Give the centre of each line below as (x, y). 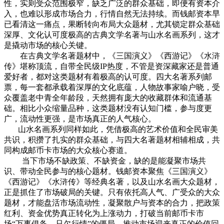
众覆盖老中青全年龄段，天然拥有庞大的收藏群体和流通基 (108, 97)
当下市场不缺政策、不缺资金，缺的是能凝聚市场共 (105, 160)
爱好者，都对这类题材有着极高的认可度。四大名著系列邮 (108, 76)
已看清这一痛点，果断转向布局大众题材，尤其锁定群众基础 (112, 24)
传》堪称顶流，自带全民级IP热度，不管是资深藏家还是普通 (111, 66)
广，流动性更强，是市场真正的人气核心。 (80, 118)
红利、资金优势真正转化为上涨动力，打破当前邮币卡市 (104, 213)
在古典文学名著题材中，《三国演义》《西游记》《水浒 (112, 55)
